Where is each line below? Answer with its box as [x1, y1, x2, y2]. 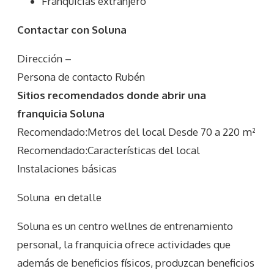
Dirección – [17, 52, 72, 65]
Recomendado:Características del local [17, 144, 200, 157]
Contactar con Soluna [17, 23, 127, 37]
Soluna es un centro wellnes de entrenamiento [17, 220, 233, 233]
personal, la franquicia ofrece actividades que [17, 238, 231, 251]
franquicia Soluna [17, 107, 105, 120]
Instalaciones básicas [17, 162, 117, 176]
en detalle [50, 191, 102, 204]
